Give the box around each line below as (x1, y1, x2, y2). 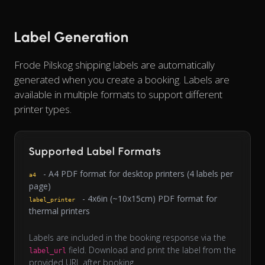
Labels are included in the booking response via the (29, 232, 226, 244)
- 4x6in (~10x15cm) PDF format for (80, 193, 217, 205)
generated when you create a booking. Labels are (14, 73, 230, 87)
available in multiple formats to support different (14, 88, 222, 102)
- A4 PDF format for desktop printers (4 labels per (41, 168, 233, 180)
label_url (29, 247, 66, 256)
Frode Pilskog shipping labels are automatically (14, 58, 215, 72)
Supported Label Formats (29, 145, 161, 159)
